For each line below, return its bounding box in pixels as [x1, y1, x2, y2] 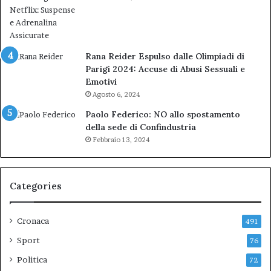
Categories [10, 180, 62, 192]
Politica [17, 255, 47, 264]
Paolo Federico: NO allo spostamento [85, 109, 240, 120]
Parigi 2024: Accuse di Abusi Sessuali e [85, 64, 245, 74]
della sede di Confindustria [85, 122, 196, 132]
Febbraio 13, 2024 [93, 135, 149, 144]
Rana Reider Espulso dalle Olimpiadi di [85, 51, 244, 62]
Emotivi [85, 76, 117, 87]
